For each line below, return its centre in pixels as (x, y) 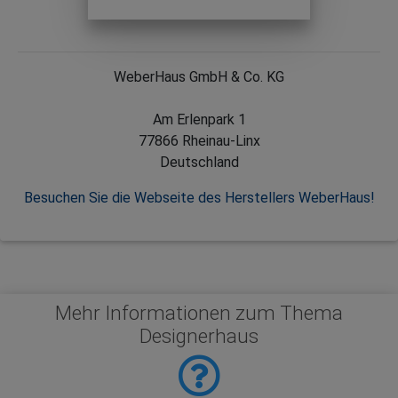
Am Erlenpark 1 (199, 119)
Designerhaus (199, 335)
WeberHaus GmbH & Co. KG (199, 76)
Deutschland (199, 162)
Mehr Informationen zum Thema (199, 312)
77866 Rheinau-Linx (199, 140)
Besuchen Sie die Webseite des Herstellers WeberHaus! (199, 197)
